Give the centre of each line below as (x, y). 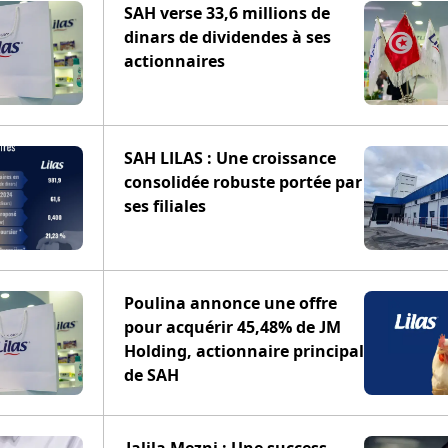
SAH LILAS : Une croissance (230, 158)
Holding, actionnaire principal (244, 351)
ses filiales (165, 206)
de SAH (151, 375)
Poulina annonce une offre (230, 303)
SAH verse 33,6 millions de (227, 13)
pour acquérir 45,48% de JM (232, 327)
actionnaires (174, 61)
